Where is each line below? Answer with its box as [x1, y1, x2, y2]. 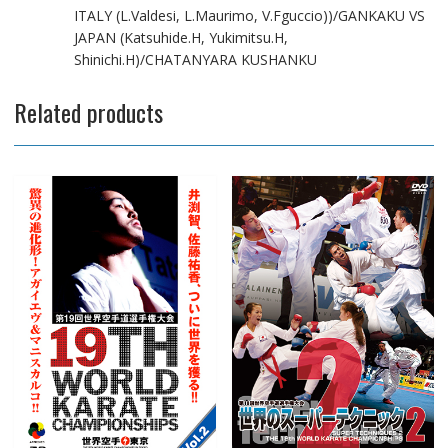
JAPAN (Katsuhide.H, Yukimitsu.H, [73, 27, 288, 47]
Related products [13, 93, 163, 130]
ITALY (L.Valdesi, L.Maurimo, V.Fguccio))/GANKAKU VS [73, 5, 425, 25]
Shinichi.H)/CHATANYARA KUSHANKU [73, 49, 317, 69]
